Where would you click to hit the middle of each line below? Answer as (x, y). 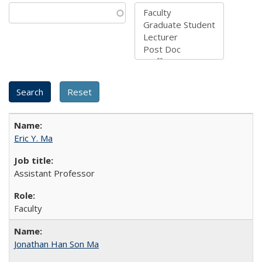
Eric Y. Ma (33, 138)
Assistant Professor (54, 173)
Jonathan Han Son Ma (56, 244)
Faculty (28, 208)
